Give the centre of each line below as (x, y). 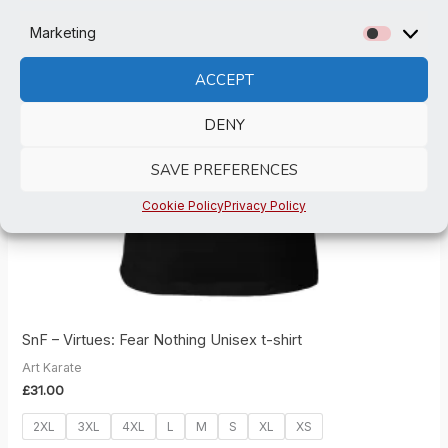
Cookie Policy (183, 205)
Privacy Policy (265, 205)
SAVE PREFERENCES (224, 169)
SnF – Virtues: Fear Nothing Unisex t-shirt (162, 340)
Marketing (63, 32)
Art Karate (52, 367)
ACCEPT (224, 79)
